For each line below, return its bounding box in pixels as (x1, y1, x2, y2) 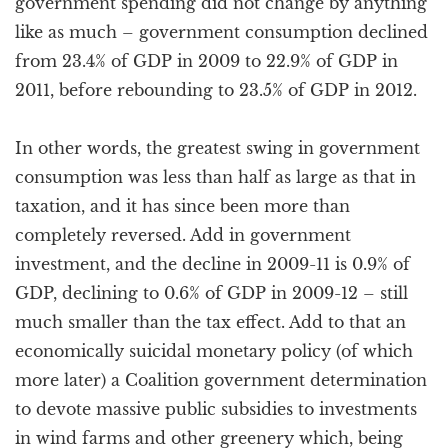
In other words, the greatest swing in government (15, 138, 420, 158)
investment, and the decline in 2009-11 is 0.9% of (15, 254, 410, 274)
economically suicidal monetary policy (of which (15, 341, 413, 361)
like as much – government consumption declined (15, 22, 428, 42)
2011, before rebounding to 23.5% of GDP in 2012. (15, 80, 417, 100)
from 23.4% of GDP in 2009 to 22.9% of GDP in (15, 51, 398, 71)
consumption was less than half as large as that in (15, 167, 416, 187)
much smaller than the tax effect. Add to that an (15, 312, 406, 332)
